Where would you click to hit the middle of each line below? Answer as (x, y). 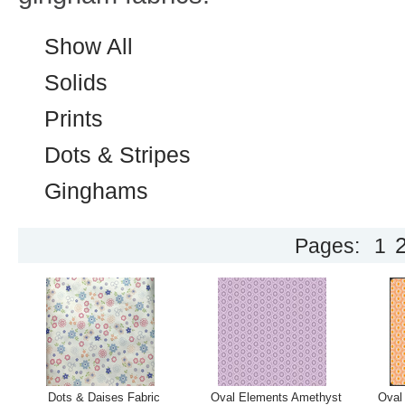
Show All (89, 46)
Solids (76, 82)
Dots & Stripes (118, 155)
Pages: (327, 246)
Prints (74, 118)
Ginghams (96, 191)
